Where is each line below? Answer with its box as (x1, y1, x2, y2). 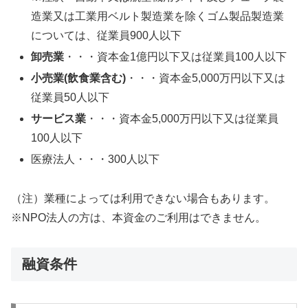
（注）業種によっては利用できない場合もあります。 (11, 192, 275, 205)
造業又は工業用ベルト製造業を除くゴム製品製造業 (31, 10, 285, 22)
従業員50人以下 (31, 91, 110, 104)
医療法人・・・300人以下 (31, 153, 160, 166)
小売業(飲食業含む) (31, 72, 126, 85)
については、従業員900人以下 (31, 29, 182, 41)
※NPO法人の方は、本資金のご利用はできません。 (11, 212, 266, 224)
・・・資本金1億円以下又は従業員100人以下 (64, 50, 287, 63)
